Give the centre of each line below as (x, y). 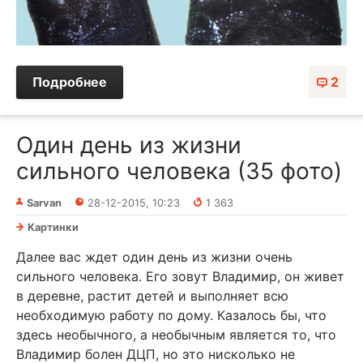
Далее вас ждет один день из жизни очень (154, 256)
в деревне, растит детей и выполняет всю (152, 295)
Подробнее (70, 81)
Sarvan (44, 203)
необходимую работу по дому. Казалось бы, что (171, 315)
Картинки (53, 227)
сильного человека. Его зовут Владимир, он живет (180, 276)
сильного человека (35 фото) (179, 171)
